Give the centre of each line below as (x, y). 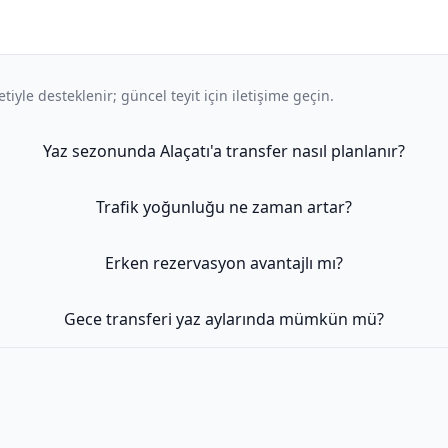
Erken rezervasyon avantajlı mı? (223, 262)
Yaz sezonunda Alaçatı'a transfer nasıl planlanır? (223, 150)
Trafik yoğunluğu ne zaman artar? (223, 206)
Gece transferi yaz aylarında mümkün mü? (223, 318)
